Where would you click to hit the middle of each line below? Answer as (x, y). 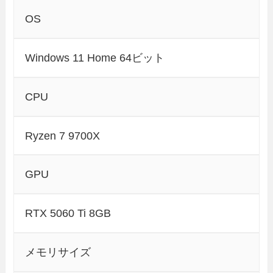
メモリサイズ (58, 252)
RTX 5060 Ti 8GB (68, 214)
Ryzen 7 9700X (63, 136)
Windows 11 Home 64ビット (95, 58)
